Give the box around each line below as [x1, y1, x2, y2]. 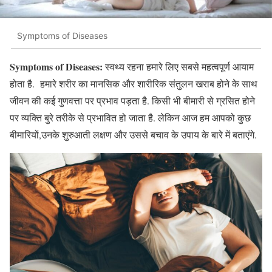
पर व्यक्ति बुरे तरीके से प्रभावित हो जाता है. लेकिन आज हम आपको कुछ [10, 111, 251, 124]
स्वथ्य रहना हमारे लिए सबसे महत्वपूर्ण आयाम [103, 60, 254, 73]
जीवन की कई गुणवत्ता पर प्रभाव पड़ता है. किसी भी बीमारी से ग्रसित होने [10, 94, 255, 107]
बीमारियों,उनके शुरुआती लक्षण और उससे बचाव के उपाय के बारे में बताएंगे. [10, 128, 260, 141]
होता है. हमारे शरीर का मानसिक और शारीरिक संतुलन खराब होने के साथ [10, 77, 257, 90]
